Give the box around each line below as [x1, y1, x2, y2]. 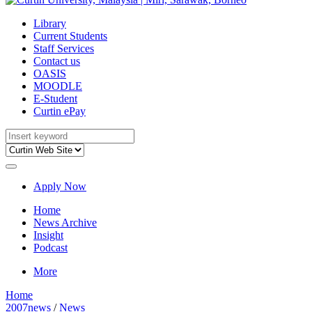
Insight [33, 229, 63, 241]
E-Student [33, 93, 77, 104]
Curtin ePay [33, 105, 86, 117]
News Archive [33, 217, 97, 228]
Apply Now [33, 180, 86, 192]
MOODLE [33, 80, 82, 92]
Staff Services [33, 42, 94, 54]
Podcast [33, 242, 68, 253]
